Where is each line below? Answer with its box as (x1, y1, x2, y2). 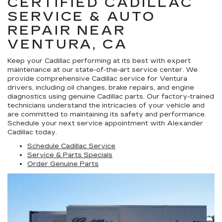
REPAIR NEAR (7, 23, 126, 38)
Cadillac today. (7, 128, 57, 136)
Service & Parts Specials (27, 151, 112, 159)
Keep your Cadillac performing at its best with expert (7, 57, 191, 65)
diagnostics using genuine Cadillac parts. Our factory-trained (7, 93, 214, 101)
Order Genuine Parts (27, 160, 99, 168)
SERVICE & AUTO (7, 9, 156, 24)
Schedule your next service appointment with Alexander (7, 119, 203, 127)
